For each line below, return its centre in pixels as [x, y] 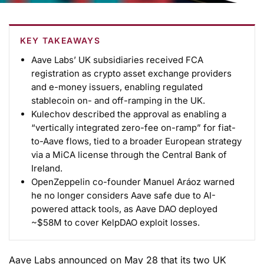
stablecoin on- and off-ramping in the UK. [118, 100]
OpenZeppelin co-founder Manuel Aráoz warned [133, 182]
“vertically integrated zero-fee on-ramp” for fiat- [134, 128]
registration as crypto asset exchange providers [132, 73]
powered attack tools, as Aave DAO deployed [125, 209]
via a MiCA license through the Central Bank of [129, 155]
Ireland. [47, 168]
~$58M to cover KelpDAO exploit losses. [116, 222]
